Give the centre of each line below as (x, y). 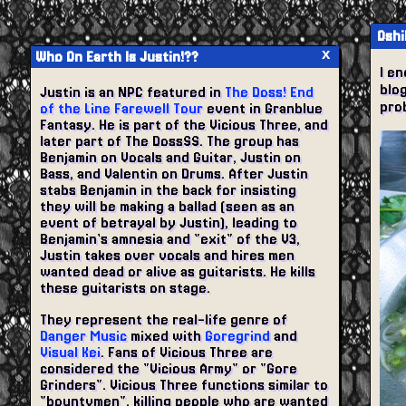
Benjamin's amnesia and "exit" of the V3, (170, 239)
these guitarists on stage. (125, 288)
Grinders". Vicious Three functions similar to (184, 385)
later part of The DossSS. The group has (169, 141)
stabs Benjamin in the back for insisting (168, 190)
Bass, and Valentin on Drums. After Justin (174, 174)
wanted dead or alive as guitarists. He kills (178, 272)
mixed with (166, 336)
